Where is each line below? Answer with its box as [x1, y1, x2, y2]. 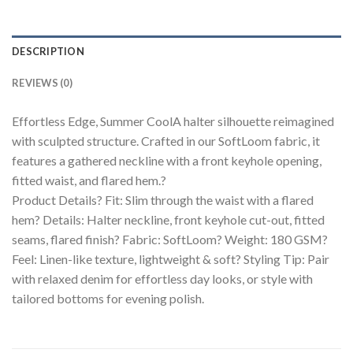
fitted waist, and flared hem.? [12, 173, 166, 188]
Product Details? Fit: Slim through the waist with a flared [12, 192, 314, 207]
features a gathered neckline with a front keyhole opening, [12, 153, 321, 168]
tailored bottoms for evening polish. [12, 291, 204, 306]
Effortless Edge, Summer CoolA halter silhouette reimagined [12, 113, 334, 128]
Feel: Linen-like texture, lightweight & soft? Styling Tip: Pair [12, 251, 329, 266]
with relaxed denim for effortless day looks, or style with [12, 271, 313, 286]
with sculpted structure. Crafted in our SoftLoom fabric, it [12, 133, 320, 148]
